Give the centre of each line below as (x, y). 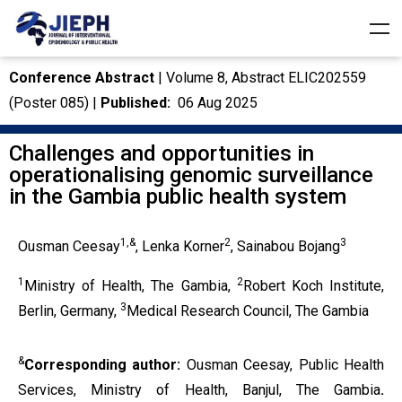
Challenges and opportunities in (162, 153)
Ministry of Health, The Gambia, (131, 286)
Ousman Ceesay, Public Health (285, 365)
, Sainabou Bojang (285, 246)
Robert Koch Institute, (314, 286)
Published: (135, 103)
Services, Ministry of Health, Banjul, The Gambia (199, 390)
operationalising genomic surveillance (191, 175)
